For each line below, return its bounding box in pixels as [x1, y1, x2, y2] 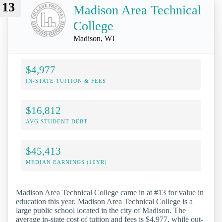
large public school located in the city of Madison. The [16, 206, 186, 215]
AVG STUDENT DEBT [26, 118, 88, 124]
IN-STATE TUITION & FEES [26, 77, 106, 84]
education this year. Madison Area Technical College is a [16, 197, 193, 206]
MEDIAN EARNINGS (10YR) [26, 159, 107, 165]
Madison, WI [73, 34, 114, 43]
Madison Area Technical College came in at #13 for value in [16, 188, 204, 197]
